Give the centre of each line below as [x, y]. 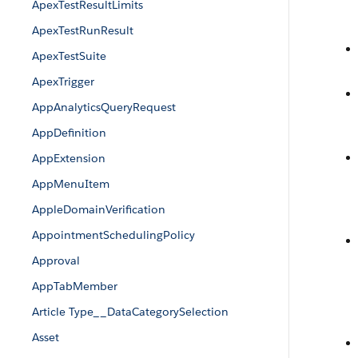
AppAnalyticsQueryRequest [104, 107]
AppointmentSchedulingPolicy [113, 235]
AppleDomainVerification [99, 209]
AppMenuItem [71, 184]
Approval [56, 261]
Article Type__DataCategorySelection [130, 312]
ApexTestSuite [69, 56]
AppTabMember [75, 286]
